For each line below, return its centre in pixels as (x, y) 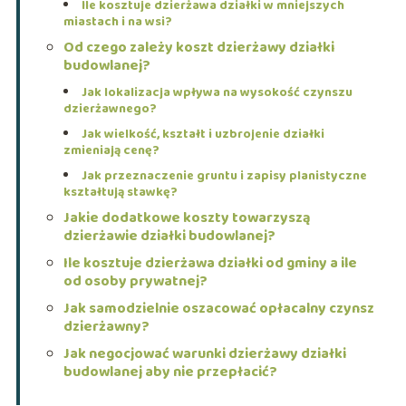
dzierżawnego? (110, 109)
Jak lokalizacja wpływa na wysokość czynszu (217, 93)
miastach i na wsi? (117, 22)
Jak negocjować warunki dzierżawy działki (204, 354)
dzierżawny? (106, 327)
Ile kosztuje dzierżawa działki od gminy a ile (210, 264)
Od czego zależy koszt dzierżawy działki (198, 48)
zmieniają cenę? (111, 151)
